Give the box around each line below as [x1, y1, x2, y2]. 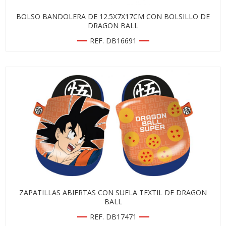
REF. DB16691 [89, 36, 137, 45]
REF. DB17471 [89, 212, 137, 221]
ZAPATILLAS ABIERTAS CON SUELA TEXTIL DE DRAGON [19, 188, 207, 197]
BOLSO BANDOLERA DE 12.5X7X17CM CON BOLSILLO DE [16, 12, 210, 21]
